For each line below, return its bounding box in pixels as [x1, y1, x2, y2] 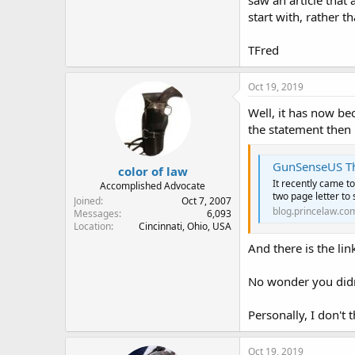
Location [74, 219, 111, 233]
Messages [74, 206, 119, 220]
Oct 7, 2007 [181, 193, 231, 208]
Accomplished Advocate [100, 178, 205, 193]
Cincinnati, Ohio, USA [139, 219, 231, 233]
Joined [74, 193, 101, 208]
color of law [117, 162, 188, 179]
